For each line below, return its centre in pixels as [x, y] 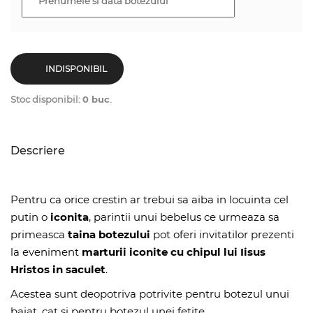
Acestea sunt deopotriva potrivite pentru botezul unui [150, 294]
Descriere [38, 151]
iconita [70, 217]
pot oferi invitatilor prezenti [222, 234]
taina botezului [108, 234]
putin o [30, 217]
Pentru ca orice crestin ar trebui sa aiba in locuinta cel [150, 199]
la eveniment [46, 252]
